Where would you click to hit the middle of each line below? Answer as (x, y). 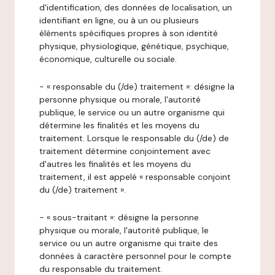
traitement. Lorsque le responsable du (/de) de (134, 138)
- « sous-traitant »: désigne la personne (119, 217)
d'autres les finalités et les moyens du (115, 164)
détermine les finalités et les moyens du (119, 125)
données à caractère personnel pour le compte (135, 256)
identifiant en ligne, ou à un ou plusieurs (119, 20)
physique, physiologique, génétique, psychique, (134, 46)
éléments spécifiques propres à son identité (129, 33)
